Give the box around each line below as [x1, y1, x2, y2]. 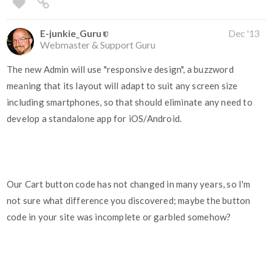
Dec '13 [228, 27, 260, 39]
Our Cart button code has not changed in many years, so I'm [7, 178, 251, 190]
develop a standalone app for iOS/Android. [7, 113, 182, 124]
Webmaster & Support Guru [40, 39, 155, 51]
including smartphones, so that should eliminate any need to [7, 97, 253, 108]
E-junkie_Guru [40, 27, 101, 39]
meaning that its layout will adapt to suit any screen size [7, 80, 238, 92]
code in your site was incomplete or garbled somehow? [7, 211, 231, 223]
